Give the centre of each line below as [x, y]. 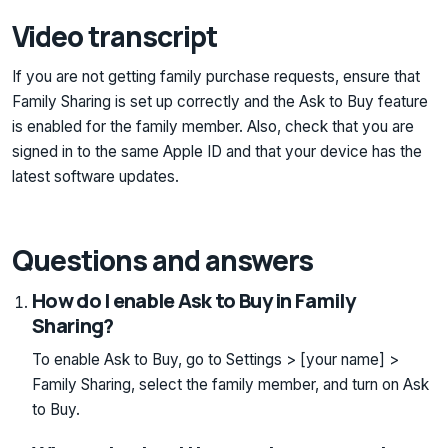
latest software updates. [95, 177]
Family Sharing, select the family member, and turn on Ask [230, 384]
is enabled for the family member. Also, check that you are [213, 127]
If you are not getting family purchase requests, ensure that [216, 77]
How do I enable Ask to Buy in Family [193, 300]
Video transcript [115, 36]
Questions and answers [163, 260]
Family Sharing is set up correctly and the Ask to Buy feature [220, 102]
